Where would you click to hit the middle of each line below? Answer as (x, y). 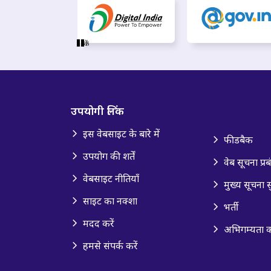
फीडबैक (238, 139)
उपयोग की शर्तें (109, 156)
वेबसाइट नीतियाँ (111, 178)
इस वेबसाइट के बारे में (121, 133)
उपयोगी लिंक (97, 110)
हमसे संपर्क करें (110, 245)
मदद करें (99, 223)
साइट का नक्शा (110, 201)
